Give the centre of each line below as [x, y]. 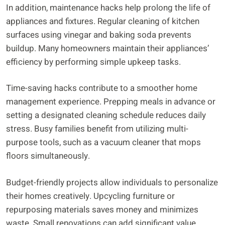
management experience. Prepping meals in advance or [111, 102]
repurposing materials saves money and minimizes [102, 209]
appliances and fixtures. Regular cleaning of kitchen [103, 21]
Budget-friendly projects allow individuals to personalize [112, 182]
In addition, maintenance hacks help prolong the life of [108, 8]
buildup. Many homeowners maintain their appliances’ [107, 48]
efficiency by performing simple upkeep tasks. [93, 62]
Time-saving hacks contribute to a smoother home [102, 88]
